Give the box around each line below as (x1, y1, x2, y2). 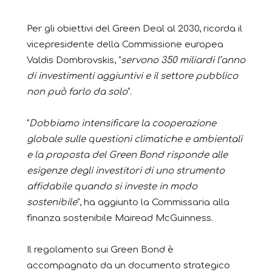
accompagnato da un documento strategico (27, 260, 230, 271)
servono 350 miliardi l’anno (121, 55, 245, 66)
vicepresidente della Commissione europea (27, 39, 223, 50)
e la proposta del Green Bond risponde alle (27, 149, 228, 160)
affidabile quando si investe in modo (27, 181, 197, 192)
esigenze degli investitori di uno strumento (27, 165, 225, 176)
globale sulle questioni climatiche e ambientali (27, 134, 242, 144)
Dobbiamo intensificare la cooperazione (29, 118, 216, 129)
